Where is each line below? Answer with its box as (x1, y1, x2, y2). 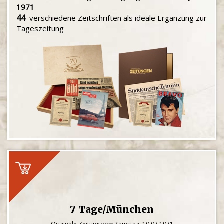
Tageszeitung (16, 23, 64, 33)
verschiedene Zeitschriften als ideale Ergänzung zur (25, 13, 207, 23)
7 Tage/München (70, 203, 154, 215)
